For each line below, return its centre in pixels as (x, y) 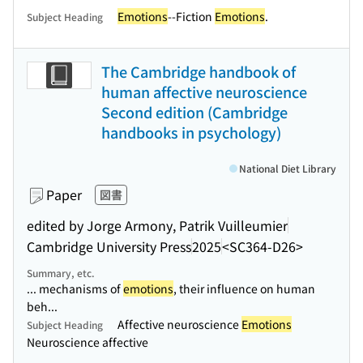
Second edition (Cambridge (194, 112)
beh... (42, 306)
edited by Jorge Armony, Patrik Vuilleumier (157, 225)
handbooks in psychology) (191, 132)
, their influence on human (244, 288)
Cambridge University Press (109, 246)
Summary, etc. (61, 273)
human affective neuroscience (204, 92)
